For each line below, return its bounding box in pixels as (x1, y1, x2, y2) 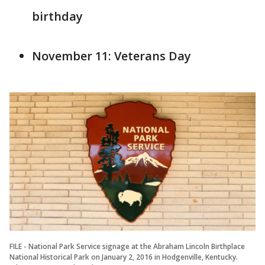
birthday (32, 8, 83, 24)
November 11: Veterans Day (32, 48, 191, 64)
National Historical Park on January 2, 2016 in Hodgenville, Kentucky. (9, 251, 238, 262)
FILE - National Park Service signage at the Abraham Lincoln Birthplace (9, 241, 245, 251)
